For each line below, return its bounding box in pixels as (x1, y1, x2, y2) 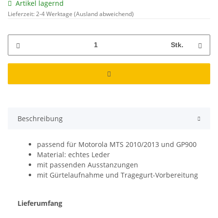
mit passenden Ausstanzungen (37, 160, 138, 169)
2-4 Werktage (36, 9, 74, 18)
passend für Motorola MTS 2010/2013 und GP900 (37, 139, 197, 149)
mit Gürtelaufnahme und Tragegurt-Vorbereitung (37, 170, 198, 180)
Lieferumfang (18, 198, 62, 208)
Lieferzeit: (8, 9, 36, 18)
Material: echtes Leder (37, 149, 110, 159)
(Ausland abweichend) (74, 9, 134, 18)
